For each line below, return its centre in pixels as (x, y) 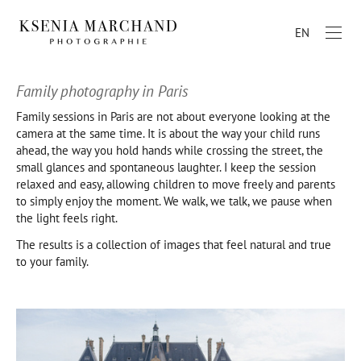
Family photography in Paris (102, 91)
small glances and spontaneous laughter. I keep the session (166, 168)
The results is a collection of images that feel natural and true (174, 244)
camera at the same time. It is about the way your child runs (168, 134)
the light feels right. (68, 218)
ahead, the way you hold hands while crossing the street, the (170, 151)
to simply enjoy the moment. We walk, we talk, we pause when (174, 201)
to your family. (52, 261)
